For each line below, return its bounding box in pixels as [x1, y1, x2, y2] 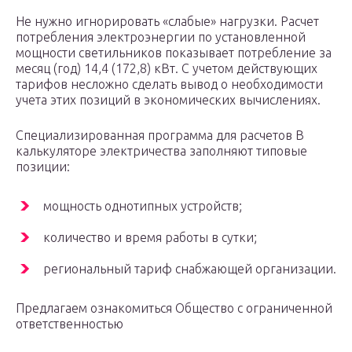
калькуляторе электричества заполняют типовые [16, 144, 307, 159]
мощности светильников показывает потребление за [16, 46, 332, 60]
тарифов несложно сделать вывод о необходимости [16, 77, 323, 92]
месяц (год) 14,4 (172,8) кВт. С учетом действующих [16, 61, 317, 76]
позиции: [16, 159, 70, 174]
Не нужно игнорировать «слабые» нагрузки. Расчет [16, 14, 319, 29]
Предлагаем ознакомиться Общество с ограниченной [16, 301, 332, 316]
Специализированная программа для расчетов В [16, 128, 304, 143]
